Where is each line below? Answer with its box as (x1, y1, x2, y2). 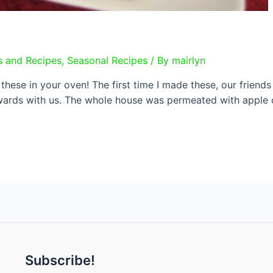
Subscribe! (24, 252, 95, 268)
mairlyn (172, 54, 205, 66)
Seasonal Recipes (67, 54, 147, 66)
